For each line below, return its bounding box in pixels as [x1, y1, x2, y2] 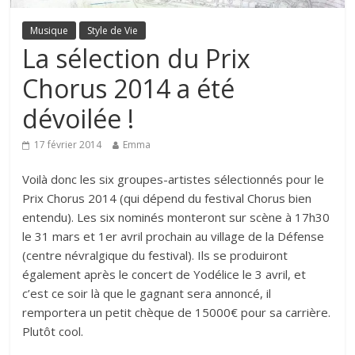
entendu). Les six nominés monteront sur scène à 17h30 [22, 208, 330, 225]
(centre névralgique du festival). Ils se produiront [22, 246, 288, 263]
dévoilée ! [22, 101, 135, 136]
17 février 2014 [34, 137, 102, 151]
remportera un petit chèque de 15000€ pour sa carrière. [22, 303, 331, 320]
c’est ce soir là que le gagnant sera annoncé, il [22, 284, 272, 301]
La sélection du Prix [22, 40, 251, 75]
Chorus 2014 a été [22, 71, 235, 105]
